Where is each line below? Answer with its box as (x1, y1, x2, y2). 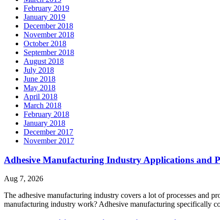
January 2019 (24, 12, 65, 21)
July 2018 (24, 65, 54, 74)
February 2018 (24, 110, 69, 118)
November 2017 (24, 136, 74, 145)
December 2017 (24, 127, 73, 136)
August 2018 (24, 56, 64, 65)
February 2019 (24, 3, 69, 12)
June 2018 (24, 74, 55, 83)
